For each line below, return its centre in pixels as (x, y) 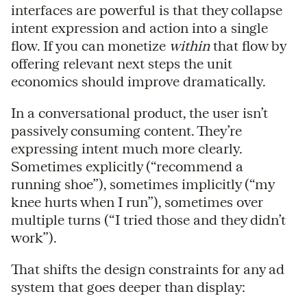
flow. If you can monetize (90, 45)
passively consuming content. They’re (126, 130)
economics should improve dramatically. (138, 81)
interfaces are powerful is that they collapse (147, 10)
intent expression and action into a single (139, 27)
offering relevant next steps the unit (122, 63)
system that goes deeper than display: (128, 286)
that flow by (248, 45)
